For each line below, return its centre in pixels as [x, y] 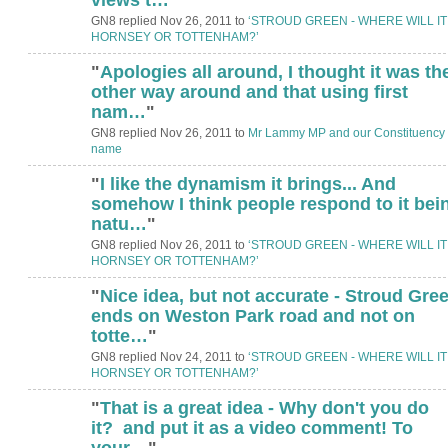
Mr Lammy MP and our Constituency [346, 132]
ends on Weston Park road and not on [252, 315]
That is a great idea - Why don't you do [264, 407]
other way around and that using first [249, 91]
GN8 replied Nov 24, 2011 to [169, 356]
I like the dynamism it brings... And [247, 183]
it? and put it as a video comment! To [251, 427]
